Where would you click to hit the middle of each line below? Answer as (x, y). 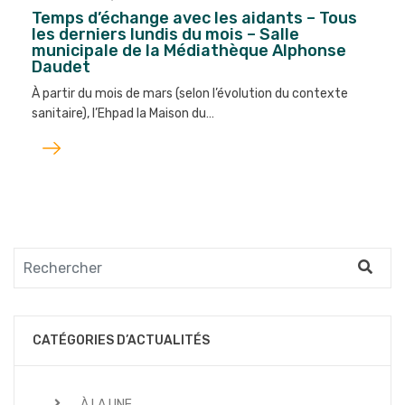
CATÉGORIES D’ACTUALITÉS (121, 340)
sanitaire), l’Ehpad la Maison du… (123, 113)
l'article (57, 160)
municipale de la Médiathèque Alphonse (189, 50)
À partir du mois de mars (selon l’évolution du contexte (190, 93)
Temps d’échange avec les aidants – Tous (194, 18)
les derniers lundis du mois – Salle (165, 34)
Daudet (61, 66)
